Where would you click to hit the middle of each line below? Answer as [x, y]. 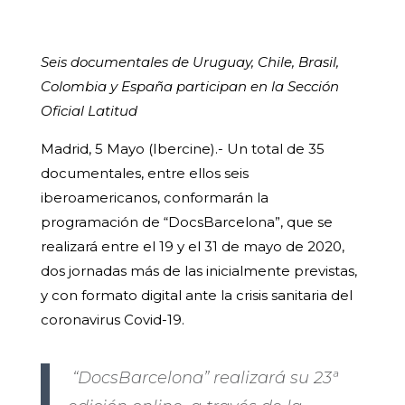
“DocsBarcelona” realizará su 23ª [202, 378]
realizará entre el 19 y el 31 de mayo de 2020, [192, 247]
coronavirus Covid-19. [112, 320]
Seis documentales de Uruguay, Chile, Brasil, [189, 62]
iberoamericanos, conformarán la [154, 198]
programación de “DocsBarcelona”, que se [186, 222]
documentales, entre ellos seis [144, 174]
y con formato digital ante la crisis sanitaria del [196, 296]
